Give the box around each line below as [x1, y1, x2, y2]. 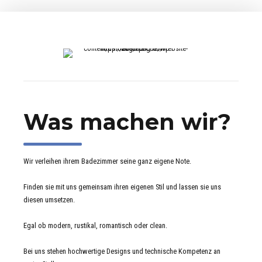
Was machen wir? [23, 108, 231, 135]
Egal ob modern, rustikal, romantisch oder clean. [23, 221, 167, 230]
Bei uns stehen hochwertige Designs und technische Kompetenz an [23, 247, 220, 256]
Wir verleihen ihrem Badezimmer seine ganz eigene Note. [23, 157, 191, 166]
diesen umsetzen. [23, 195, 75, 205]
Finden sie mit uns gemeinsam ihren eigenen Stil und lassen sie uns [23, 182, 221, 192]
